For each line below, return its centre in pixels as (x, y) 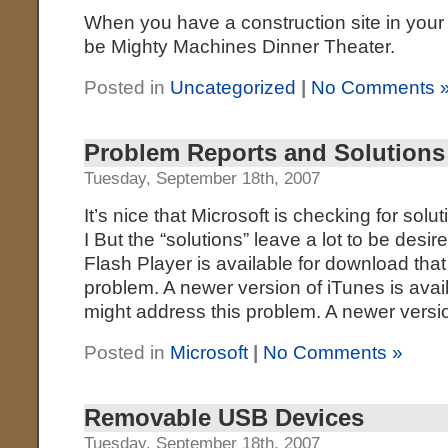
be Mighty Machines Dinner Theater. (240, 46)
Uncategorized (233, 87)
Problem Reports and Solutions (265, 152)
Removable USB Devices (224, 417)
